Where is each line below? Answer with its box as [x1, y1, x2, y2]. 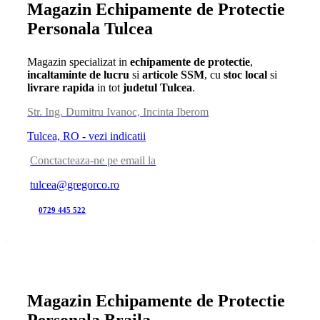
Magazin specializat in [27, 56, 131, 69]
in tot [94, 81, 124, 94]
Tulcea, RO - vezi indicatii [27, 130, 146, 143]
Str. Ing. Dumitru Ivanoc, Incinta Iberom [27, 106, 209, 119]
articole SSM [142, 69, 205, 81]
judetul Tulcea [123, 81, 193, 94]
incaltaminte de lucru [27, 69, 130, 81]
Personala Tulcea [27, 19, 154, 39]
